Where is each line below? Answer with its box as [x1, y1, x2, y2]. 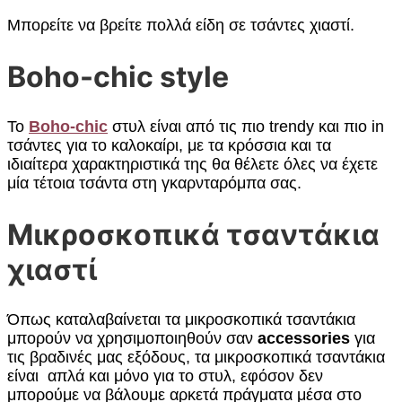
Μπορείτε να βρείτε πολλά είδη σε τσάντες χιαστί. [7, 16, 354, 35]
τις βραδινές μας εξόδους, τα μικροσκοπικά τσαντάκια [7, 348, 385, 367]
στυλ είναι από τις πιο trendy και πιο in [108, 118, 384, 136]
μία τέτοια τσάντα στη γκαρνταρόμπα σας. [7, 174, 301, 193]
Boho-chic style [7, 58, 229, 94]
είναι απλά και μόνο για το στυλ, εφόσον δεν [7, 367, 323, 386]
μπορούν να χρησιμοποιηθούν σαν [7, 329, 253, 348]
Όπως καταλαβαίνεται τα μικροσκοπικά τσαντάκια [7, 310, 355, 329]
